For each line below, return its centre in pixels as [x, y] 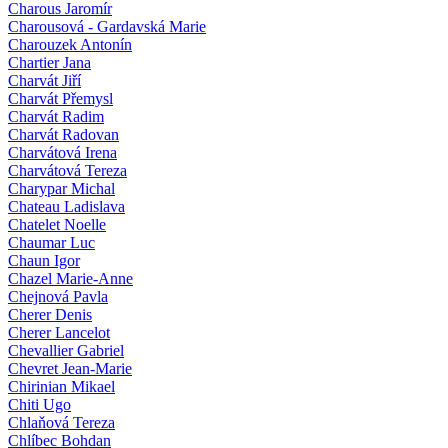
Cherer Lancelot [59, 332]
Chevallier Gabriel [66, 350]
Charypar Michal [61, 188]
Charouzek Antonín [70, 44]
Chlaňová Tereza [61, 422]
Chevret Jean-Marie [70, 368]
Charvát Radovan [63, 134]
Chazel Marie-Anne [70, 278]
